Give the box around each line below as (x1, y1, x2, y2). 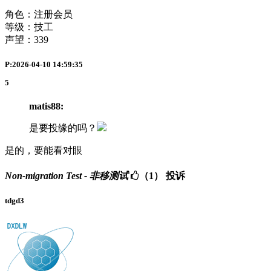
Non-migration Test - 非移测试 (5, 171, 128, 181)
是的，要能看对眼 (5, 145, 82, 155)
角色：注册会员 (5, 9, 73, 20)
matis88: (29, 100, 64, 111)
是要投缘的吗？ (29, 122, 97, 133)
